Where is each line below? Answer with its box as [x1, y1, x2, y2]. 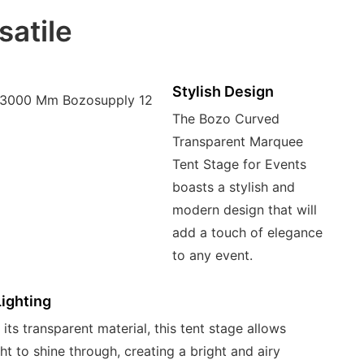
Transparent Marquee [171, 133, 303, 150]
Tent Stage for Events [171, 156, 306, 173]
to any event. [171, 247, 253, 264]
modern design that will [171, 201, 317, 219]
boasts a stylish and [171, 179, 295, 196]
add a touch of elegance [171, 224, 323, 241]
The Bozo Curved [171, 110, 279, 128]
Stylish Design [171, 82, 274, 100]
